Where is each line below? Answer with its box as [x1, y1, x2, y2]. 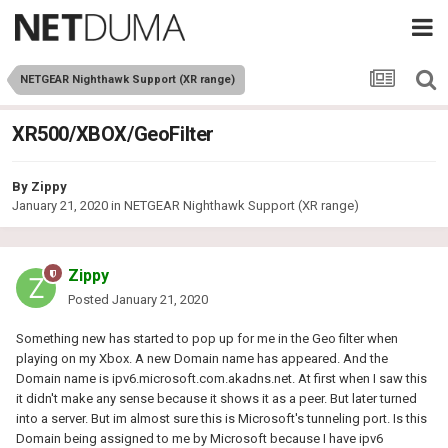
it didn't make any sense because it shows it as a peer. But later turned [16, 391, 417, 407]
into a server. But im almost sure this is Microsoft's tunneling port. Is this [16, 411, 427, 427]
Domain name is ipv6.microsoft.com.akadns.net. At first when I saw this [16, 371, 427, 387]
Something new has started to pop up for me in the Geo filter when [16, 331, 398, 347]
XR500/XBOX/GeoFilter [12, 122, 214, 147]
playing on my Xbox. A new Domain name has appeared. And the [16, 351, 388, 367]
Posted [68, 292, 112, 308]
